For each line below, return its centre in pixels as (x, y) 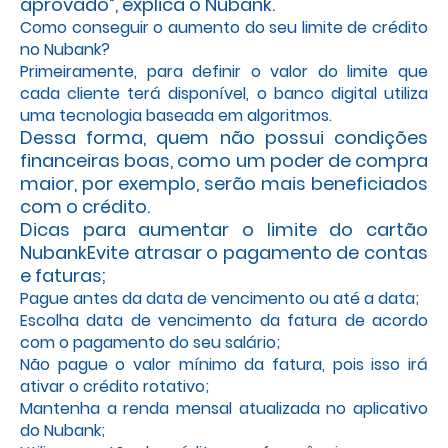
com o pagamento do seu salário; (150, 342)
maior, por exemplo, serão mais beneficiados (224, 183)
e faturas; (63, 275)
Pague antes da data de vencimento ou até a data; (219, 298)
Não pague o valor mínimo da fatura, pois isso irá (224, 364)
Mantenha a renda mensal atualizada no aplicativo (224, 408)
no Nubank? (65, 49)
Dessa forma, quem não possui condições (224, 137)
